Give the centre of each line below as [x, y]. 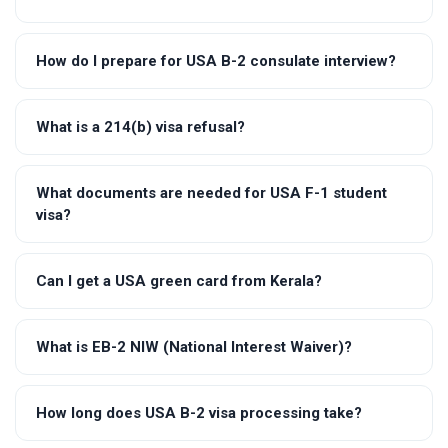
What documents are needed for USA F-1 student [211, 192]
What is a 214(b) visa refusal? [140, 126]
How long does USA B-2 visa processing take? [199, 412]
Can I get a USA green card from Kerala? [179, 280]
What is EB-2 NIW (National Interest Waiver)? [194, 346]
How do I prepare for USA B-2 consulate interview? [216, 60]
